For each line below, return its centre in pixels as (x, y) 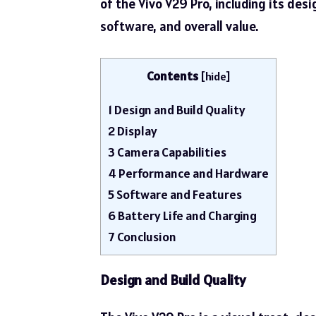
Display (136, 130)
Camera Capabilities (171, 152)
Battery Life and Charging (186, 215)
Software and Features (178, 194)
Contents (172, 75)
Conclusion (146, 236)
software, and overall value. (179, 26)
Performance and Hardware (193, 173)
